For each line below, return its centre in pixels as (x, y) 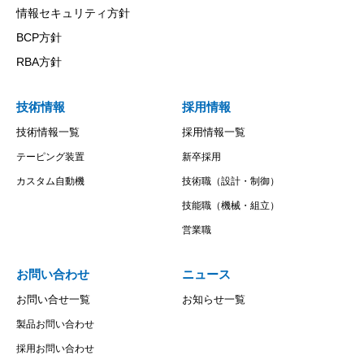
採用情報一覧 (214, 132)
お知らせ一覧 (214, 299)
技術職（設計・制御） (231, 181)
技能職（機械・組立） (231, 206)
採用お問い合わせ (55, 349)
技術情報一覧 (48, 132)
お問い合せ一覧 (53, 299)
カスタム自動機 (50, 181)
